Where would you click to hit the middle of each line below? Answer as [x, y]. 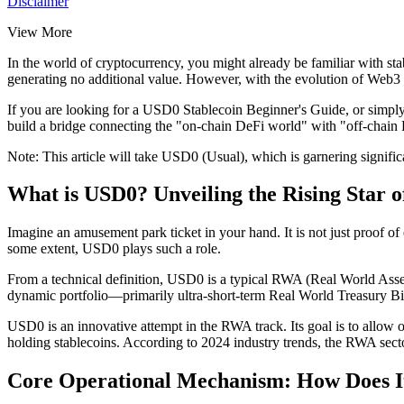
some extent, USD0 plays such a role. [114, 249]
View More [40, 32]
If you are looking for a [75, 109]
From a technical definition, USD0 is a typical [139, 280]
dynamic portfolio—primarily [92, 296]
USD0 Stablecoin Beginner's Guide [244, 109]
